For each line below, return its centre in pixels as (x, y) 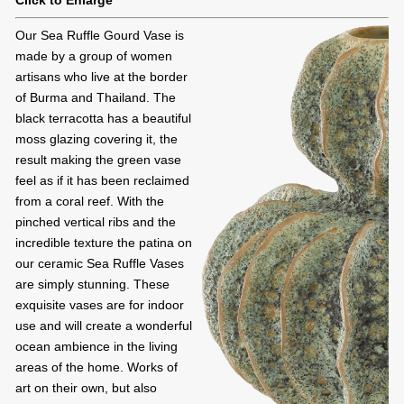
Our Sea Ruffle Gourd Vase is (100, 36)
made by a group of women (94, 56)
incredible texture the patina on (104, 243)
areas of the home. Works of (96, 367)
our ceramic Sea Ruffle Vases (100, 264)
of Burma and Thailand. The (96, 98)
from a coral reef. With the (90, 202)
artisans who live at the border (101, 77)
